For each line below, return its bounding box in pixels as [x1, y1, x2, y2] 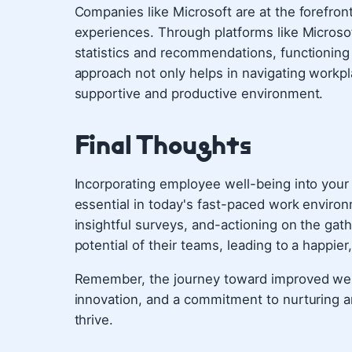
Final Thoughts [74, 126, 252, 163]
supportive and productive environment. [74, 86, 324, 102]
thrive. [74, 311, 114, 328]
